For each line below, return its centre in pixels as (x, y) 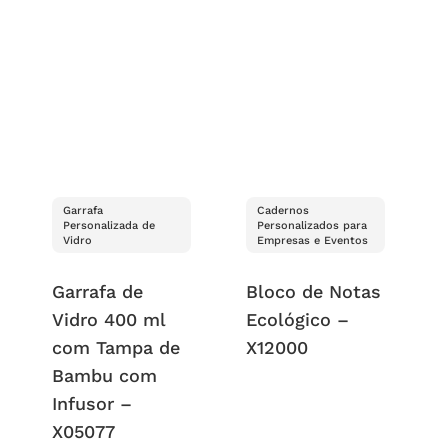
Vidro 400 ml (108, 319)
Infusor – (91, 403)
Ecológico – (298, 319)
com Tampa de (115, 347)
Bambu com (104, 375)
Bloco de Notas (314, 291)
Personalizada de (108, 225)
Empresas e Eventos (313, 240)
